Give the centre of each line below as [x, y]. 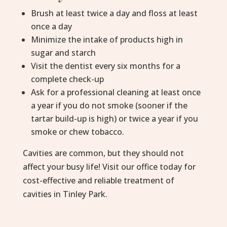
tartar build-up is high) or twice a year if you [114, 119]
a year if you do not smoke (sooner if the [109, 105]
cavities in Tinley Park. [65, 194]
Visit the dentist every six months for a [105, 66]
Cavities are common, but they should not [103, 153]
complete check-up [67, 79]
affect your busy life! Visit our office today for [109, 167]
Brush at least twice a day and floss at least [114, 13]
